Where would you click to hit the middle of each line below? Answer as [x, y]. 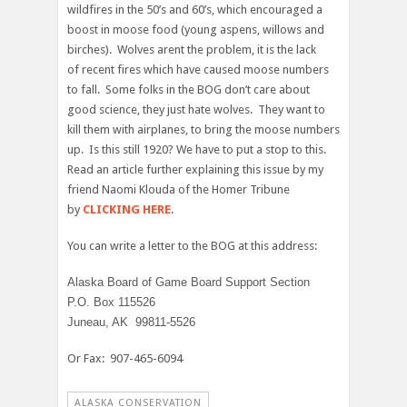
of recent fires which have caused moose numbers [198, 69]
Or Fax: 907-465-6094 [125, 358]
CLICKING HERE [127, 209]
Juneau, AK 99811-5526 [131, 322]
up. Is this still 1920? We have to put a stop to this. [198, 149]
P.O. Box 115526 [111, 302]
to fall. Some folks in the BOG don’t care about [189, 89]
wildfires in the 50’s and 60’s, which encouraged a [195, 9]
